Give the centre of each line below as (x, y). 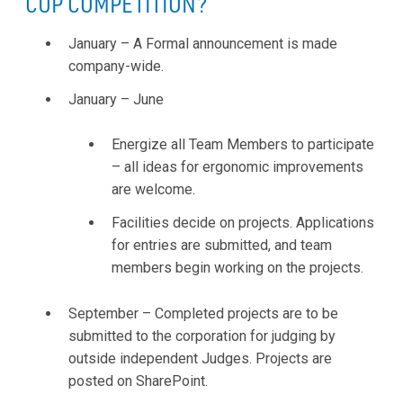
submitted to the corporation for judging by (202, 336)
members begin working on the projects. (237, 268)
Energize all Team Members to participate (243, 145)
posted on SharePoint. (138, 381)
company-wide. (116, 66)
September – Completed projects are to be (203, 313)
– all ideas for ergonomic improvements (237, 167)
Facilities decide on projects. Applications (243, 223)
